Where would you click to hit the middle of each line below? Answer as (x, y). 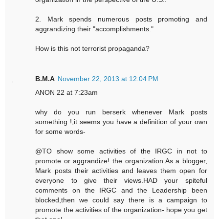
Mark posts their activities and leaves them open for (121, 171)
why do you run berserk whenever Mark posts (121, 112)
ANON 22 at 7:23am (67, 93)
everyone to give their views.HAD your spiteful (121, 181)
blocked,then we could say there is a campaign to (121, 200)
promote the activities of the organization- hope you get (121, 210)
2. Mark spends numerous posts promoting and (121, 19)
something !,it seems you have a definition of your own (121, 122)
